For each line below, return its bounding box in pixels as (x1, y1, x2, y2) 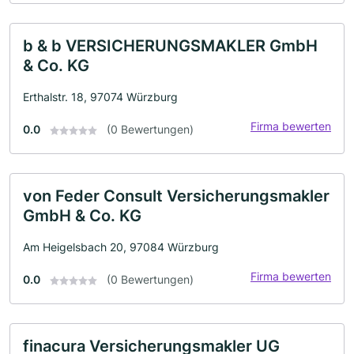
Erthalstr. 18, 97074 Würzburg (23, 89, 178, 104)
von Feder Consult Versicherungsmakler (23, 186, 330, 205)
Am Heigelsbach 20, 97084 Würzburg (23, 239, 219, 254)
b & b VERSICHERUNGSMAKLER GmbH (23, 36, 318, 55)
